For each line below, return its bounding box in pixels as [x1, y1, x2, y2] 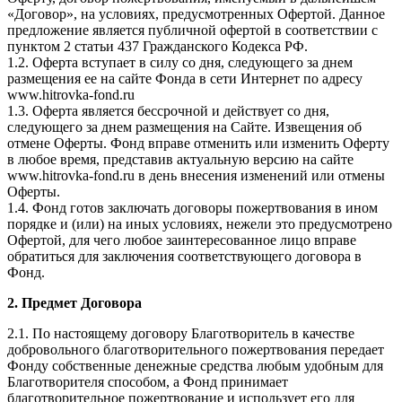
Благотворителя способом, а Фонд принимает [7, 373, 288, 389]
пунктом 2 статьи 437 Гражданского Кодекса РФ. [7, 38, 308, 54]
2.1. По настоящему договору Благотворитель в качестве [7, 325, 354, 341]
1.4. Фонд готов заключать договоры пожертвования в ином [7, 199, 378, 215]
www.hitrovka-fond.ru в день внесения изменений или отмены [7, 167, 385, 183]
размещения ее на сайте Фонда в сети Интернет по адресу [7, 70, 363, 86]
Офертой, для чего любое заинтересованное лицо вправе [7, 232, 356, 248]
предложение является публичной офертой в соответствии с [7, 22, 378, 38]
